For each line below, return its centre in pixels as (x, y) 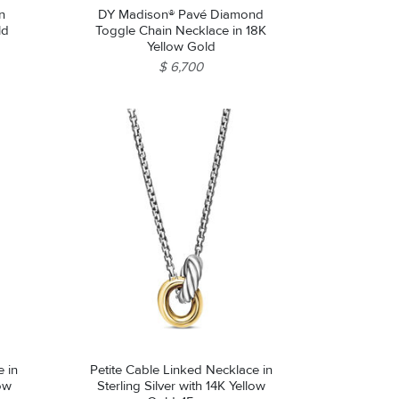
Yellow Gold (181, 47)
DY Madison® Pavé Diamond (181, 15)
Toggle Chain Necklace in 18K (181, 31)
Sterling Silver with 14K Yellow (181, 386)
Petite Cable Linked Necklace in (181, 370)
